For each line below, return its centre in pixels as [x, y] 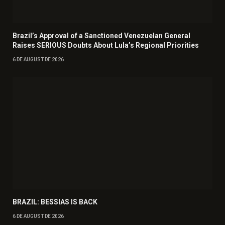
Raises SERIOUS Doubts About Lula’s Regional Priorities [106, 45]
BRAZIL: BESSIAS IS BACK [55, 202]
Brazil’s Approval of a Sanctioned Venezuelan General [101, 36]
